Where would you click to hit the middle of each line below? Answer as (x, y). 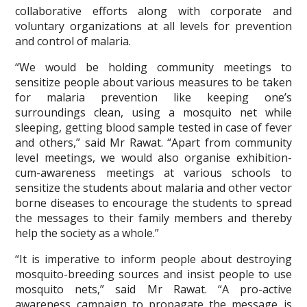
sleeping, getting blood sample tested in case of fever (153, 127)
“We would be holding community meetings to (153, 67)
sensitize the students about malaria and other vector (153, 188)
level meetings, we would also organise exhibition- (153, 158)
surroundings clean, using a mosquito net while (153, 112)
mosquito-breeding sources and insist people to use (153, 274)
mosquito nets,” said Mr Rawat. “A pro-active (153, 289)
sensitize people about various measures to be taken (153, 82)
